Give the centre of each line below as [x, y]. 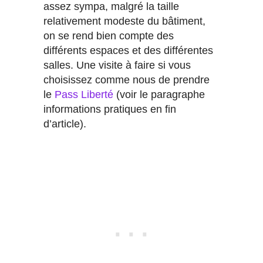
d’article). [65, 124]
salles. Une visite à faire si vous [117, 65]
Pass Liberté [84, 95]
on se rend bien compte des [109, 36]
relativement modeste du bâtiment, [124, 21]
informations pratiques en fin [110, 109]
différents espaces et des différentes [128, 51]
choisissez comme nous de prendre [127, 80]
